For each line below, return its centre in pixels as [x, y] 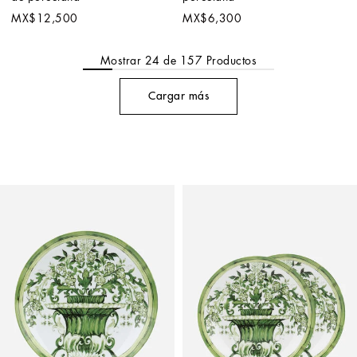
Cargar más [178, 96]
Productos [230, 60]
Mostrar [122, 60]
